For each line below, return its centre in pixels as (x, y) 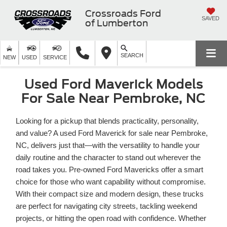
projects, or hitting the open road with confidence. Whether (111, 218)
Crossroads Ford (123, 13)
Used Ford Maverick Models (113, 84)
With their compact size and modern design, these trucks (110, 194)
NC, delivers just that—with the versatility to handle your (108, 145)
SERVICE (55, 57)
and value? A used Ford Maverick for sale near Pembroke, (112, 133)
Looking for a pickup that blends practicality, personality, (107, 121)
